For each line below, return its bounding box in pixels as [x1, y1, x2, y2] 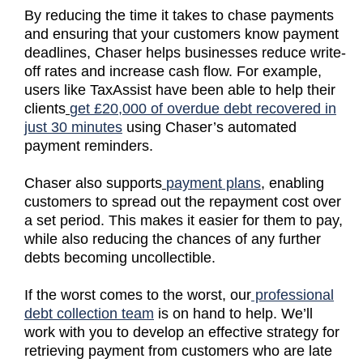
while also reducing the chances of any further [24, 230, 321, 247]
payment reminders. [24, 137, 153, 154]
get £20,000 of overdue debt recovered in [70, 100, 336, 117]
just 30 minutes [24, 118, 122, 135]
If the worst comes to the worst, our [24, 286, 251, 303]
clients [24, 100, 66, 117]
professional [251, 286, 334, 303]
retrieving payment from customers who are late [24, 342, 332, 359]
